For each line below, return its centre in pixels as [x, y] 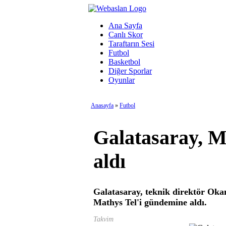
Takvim [103, 219]
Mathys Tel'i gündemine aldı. [153, 202]
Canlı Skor [126, 35]
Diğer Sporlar [130, 71]
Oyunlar [122, 80]
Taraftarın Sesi [131, 44]
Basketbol [124, 62]
